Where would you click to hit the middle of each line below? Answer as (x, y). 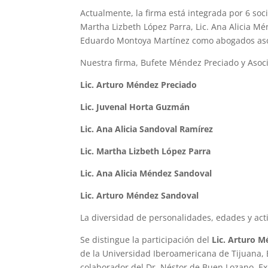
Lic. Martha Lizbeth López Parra (146, 151)
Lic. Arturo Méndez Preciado (140, 84)
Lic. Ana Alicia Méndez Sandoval (146, 173)
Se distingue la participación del (146, 239)
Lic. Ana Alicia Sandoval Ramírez (147, 129)
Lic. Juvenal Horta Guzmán (135, 106)
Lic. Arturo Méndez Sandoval (140, 195)
